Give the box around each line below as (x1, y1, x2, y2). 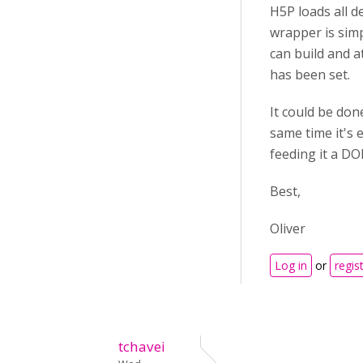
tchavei (118, 337, 165, 356)
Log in (275, 258, 307, 273)
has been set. (270, 66, 350, 83)
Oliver (270, 220, 309, 237)
